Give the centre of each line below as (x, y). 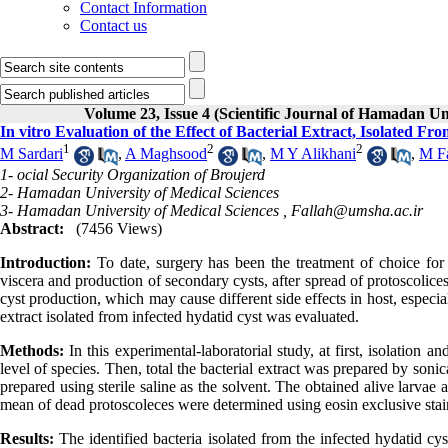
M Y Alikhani (313, 154)
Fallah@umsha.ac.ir (357, 210)
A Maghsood (166, 154)
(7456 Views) (119, 228)
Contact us (113, 25)
